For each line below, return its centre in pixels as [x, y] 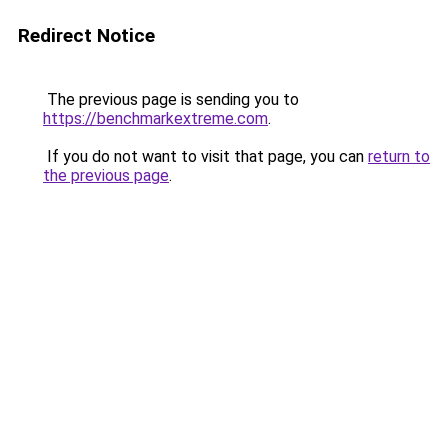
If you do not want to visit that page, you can [205, 156]
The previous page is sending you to [171, 99]
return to [399, 156]
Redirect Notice [86, 35]
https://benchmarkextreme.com [155, 118]
